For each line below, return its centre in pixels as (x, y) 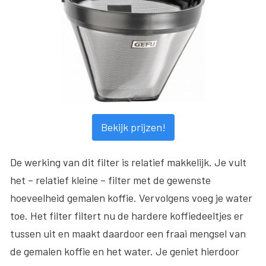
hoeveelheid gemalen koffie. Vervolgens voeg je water (131, 197)
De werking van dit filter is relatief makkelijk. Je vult (128, 162)
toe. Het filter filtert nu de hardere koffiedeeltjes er (127, 215)
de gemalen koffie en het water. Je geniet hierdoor (125, 251)
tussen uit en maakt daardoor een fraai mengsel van (128, 233)
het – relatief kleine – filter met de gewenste (110, 180)
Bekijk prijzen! (133, 127)
